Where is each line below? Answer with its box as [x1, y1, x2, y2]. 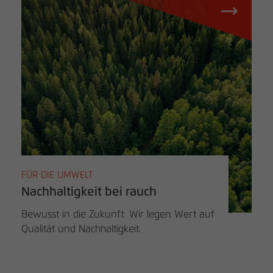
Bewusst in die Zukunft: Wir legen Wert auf [21, 209, 214, 219]
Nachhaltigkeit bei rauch [21, 185, 157, 198]
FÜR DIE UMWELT [21, 170, 93, 180]
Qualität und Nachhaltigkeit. [21, 224, 141, 234]
